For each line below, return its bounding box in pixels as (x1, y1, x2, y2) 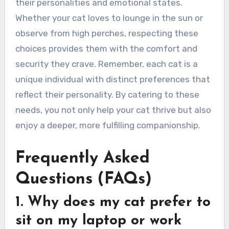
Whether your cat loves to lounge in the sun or (15, 12, 203, 23)
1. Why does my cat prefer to (15, 195, 211, 210)
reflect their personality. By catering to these (15, 89, 199, 100)
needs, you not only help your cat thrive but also (15, 104, 211, 115)
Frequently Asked (15, 150, 150, 167)
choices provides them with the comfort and (15, 43, 197, 54)
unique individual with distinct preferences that (15, 74, 210, 84)
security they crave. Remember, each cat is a (15, 58, 198, 69)
